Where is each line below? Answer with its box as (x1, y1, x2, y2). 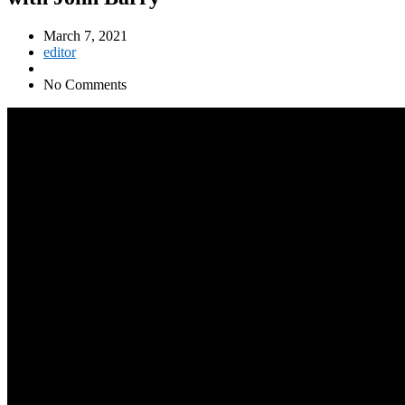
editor (43, 43, 76, 60)
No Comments (43, 76, 127, 92)
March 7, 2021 (43, 27, 127, 43)
